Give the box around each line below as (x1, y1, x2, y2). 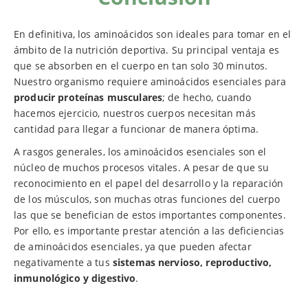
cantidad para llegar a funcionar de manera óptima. (14, 122, 259, 136)
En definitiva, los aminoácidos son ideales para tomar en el (14, 27, 291, 41)
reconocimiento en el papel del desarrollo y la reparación (14, 177, 283, 190)
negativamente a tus (14, 256, 113, 269)
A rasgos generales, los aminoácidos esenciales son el (14, 145, 267, 159)
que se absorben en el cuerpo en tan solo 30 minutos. (14, 59, 268, 73)
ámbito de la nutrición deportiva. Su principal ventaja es (14, 43, 279, 57)
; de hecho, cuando (162, 91, 252, 104)
